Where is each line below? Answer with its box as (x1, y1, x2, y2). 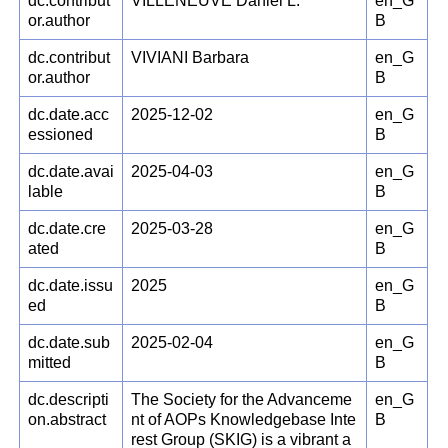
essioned (28, 126, 94, 144)
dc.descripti (28, 391, 110, 409)
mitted (28, 354, 72, 372)
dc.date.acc (28, 106, 110, 124)
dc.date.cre (28, 220, 107, 238)
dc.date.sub (28, 334, 111, 352)
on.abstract (28, 411, 107, 429)
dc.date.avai (28, 163, 115, 181)
